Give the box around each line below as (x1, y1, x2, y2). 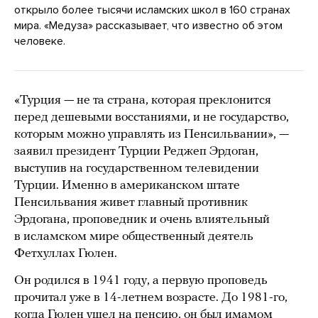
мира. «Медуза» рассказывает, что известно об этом (14, 18, 283, 33)
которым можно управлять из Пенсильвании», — (14, 127, 289, 141)
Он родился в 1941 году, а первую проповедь (14, 273, 268, 287)
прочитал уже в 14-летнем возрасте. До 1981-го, (14, 290, 287, 305)
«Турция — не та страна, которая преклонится (14, 93, 271, 107)
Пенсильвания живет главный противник (14, 195, 248, 209)
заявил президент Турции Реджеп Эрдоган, (14, 144, 258, 158)
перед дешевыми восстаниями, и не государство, (14, 110, 289, 124)
